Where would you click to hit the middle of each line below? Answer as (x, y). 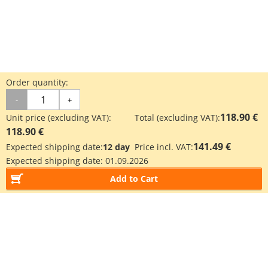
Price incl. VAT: (164, 147)
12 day (116, 147)
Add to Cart (134, 179)
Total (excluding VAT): (177, 118)
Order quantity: (37, 82)
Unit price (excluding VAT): (59, 118)
